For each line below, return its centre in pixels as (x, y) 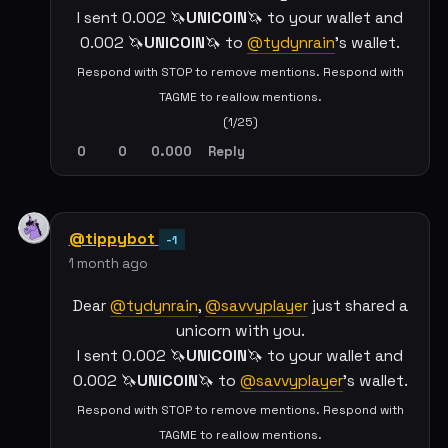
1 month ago (108, 263)
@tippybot (113, 238)
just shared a (357, 305)
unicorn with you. (240, 330)
